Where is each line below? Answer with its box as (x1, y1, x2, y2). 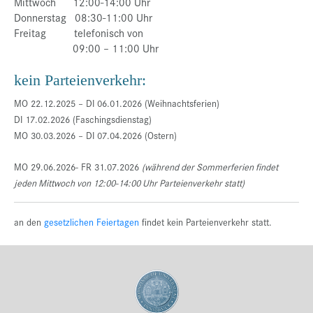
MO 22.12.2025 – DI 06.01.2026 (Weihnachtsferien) (14, 96, 219, 110)
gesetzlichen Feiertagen (44, 215, 139, 229)
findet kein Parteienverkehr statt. (139, 215, 272, 229)
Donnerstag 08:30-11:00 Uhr (14, 10, 152, 25)
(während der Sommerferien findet (142, 160, 278, 174)
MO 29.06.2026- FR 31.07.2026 (14, 160, 142, 174)
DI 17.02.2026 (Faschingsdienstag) (14, 112, 152, 126)
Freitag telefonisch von (14, 25, 143, 41)
